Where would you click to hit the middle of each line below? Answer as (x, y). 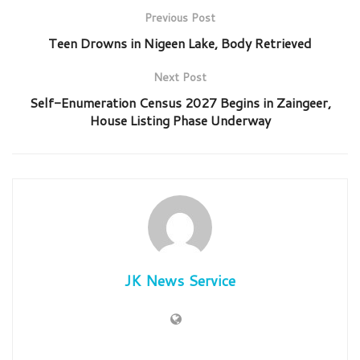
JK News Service (180, 280)
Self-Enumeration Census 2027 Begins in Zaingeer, (180, 102)
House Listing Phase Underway (180, 120)
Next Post (180, 77)
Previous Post (180, 17)
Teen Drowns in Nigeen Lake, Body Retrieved (180, 43)
